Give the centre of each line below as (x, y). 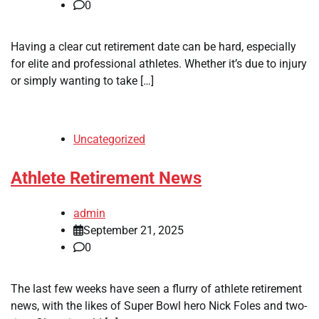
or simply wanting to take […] (82, 80)
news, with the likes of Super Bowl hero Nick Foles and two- (159, 305)
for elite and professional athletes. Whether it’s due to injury (159, 63)
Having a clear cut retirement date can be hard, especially (153, 46)
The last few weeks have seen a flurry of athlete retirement (156, 288)
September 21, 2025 (134, 230)
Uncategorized (109, 139)
